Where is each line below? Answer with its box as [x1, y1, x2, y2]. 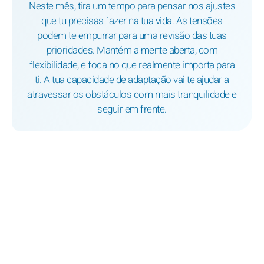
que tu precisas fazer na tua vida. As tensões [41, 14, 223, 29]
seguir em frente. [97, 102, 167, 117]
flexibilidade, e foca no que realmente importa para [29, 58, 235, 73]
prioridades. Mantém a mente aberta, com [46, 43, 218, 58]
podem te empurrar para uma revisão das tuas [37, 28, 227, 44]
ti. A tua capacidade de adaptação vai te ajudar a [35, 72, 229, 88]
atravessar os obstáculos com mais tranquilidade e [27, 87, 237, 103]
